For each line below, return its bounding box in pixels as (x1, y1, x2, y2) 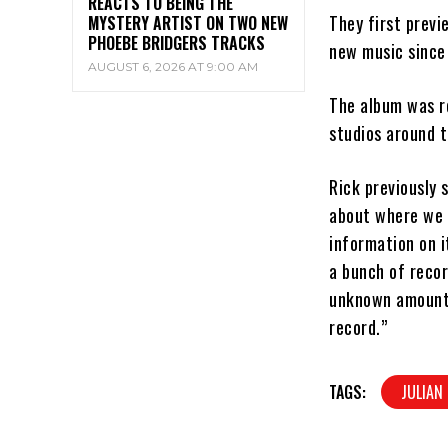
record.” (329, 313, 388, 340)
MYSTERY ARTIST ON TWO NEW (88, 11, 288, 36)
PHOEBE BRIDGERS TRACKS (88, 31, 265, 56)
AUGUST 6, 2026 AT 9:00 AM (88, 59, 258, 75)
